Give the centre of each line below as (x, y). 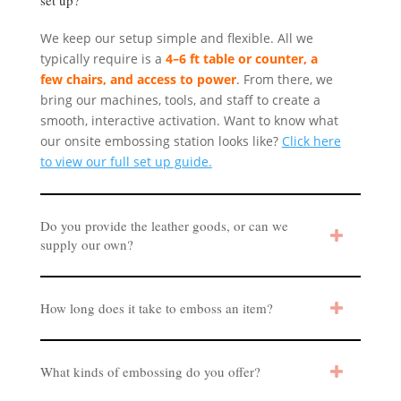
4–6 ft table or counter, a (241, 58)
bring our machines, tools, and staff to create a (180, 99)
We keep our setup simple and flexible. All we (176, 38)
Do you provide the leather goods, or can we (164, 225)
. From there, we (284, 79)
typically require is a (102, 58)
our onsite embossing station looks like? (161, 141)
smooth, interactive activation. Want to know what (189, 120)
